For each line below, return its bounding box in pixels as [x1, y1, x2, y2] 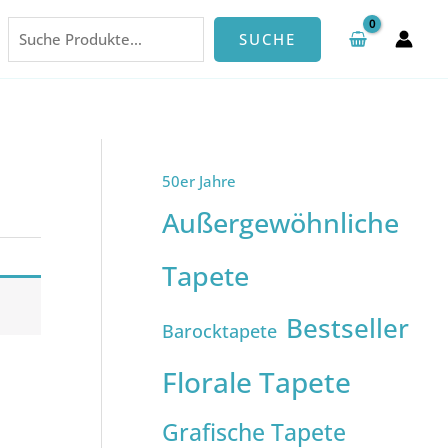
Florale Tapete [162, 363, 351, 401]
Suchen [7, 2, 58, 22]
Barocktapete [162, 318, 277, 343]
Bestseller [286, 310, 409, 346]
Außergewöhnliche [162, 204, 399, 241]
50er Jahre [162, 171, 236, 191]
